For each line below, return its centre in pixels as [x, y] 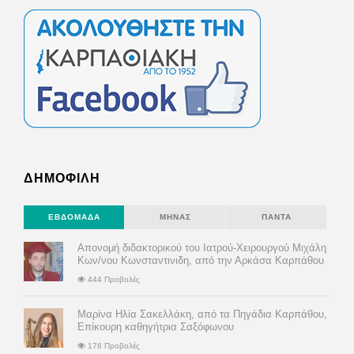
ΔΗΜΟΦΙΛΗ [62, 179]
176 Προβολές [113, 346]
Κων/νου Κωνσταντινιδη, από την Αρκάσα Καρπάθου [201, 261]
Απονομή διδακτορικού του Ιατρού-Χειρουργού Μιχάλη [202, 248]
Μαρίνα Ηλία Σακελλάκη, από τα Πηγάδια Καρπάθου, [202, 314]
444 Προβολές [113, 280]
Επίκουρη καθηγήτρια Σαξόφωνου [156, 327]
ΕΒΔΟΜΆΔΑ [74, 217]
